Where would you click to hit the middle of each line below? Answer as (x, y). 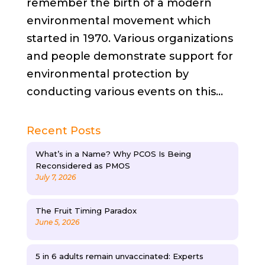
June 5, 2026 (57, 222)
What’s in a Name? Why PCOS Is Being (113, 153)
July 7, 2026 (55, 177)
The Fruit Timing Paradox (86, 211)
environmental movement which (119, 20)
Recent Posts (63, 130)
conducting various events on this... (125, 91)
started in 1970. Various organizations (130, 38)
